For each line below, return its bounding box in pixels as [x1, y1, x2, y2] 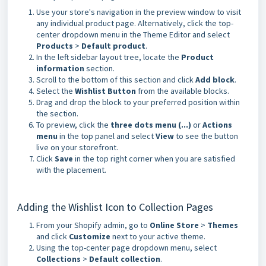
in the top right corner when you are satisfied [73, 153, 235, 164]
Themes [207, 220, 238, 230]
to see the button [174, 131, 238, 141]
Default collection [89, 254, 160, 264]
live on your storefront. [36, 142, 118, 153]
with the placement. [36, 164, 106, 175]
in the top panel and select [58, 131, 156, 141]
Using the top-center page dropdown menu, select [36, 242, 217, 253]
